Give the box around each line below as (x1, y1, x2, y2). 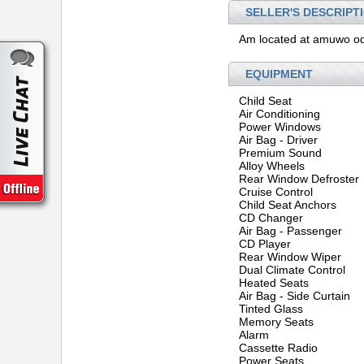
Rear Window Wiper (239, 250, 341, 263)
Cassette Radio (239, 341, 318, 354)
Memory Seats (239, 315, 314, 328)
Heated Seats (239, 276, 309, 289)
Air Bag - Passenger (239, 224, 342, 237)
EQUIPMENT (245, 67, 313, 80)
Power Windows (239, 120, 321, 133)
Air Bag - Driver (239, 133, 318, 146)
